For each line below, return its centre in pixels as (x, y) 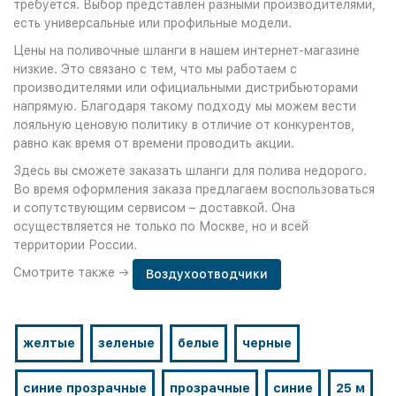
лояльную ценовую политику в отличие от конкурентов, (184, 125)
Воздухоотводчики (207, 274)
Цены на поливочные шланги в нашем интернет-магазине (187, 51)
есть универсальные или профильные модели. (152, 23)
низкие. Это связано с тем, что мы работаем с (155, 69)
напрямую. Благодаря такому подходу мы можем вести (185, 107)
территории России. (75, 245)
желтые (49, 343)
